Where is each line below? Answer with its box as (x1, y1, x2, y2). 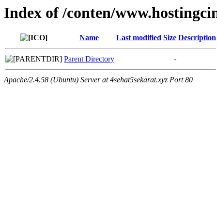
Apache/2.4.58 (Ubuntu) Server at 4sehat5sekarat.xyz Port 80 (4, 76, 193, 84)
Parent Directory (64, 55, 114, 63)
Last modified (116, 33, 161, 42)
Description (178, 33, 216, 42)
